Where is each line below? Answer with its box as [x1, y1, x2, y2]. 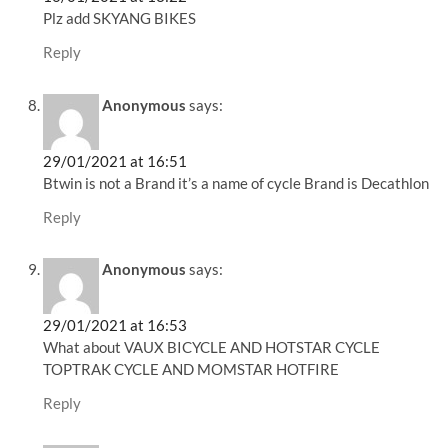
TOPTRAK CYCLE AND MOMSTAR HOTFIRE [43, 360, 340, 379]
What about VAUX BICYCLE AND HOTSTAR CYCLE [43, 338, 381, 357]
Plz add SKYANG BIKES [43, 9, 197, 28]
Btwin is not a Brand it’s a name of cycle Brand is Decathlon [43, 173, 430, 192]
